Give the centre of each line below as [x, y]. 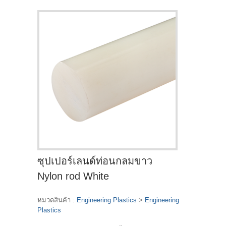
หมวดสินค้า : [57, 200]
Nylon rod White [73, 176]
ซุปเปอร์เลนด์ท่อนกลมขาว [95, 161]
